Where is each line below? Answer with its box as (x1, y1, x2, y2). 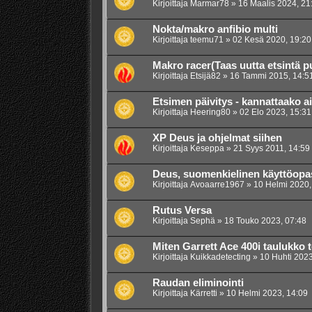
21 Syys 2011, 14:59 (233, 143, 310, 154)
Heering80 (189, 107, 231, 118)
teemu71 (189, 35, 224, 45)
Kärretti (189, 288, 217, 299)
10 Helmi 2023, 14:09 (226, 288, 308, 299)
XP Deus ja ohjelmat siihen (152, 132, 282, 144)
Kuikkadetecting (189, 252, 251, 263)
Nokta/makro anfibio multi (152, 24, 278, 36)
